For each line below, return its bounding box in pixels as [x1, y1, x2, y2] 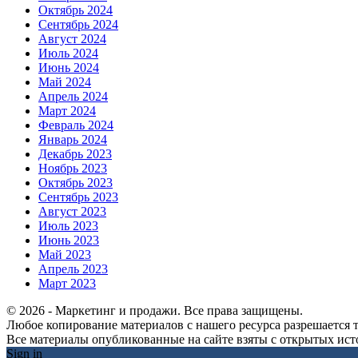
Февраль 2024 [38, 117, 113, 132]
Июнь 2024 [38, 60, 99, 74]
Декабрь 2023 [38, 146, 112, 161]
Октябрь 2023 [38, 175, 113, 189]
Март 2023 [38, 276, 96, 290]
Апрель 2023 [38, 261, 108, 276]
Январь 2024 [38, 132, 107, 146]
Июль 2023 [38, 218, 98, 233]
